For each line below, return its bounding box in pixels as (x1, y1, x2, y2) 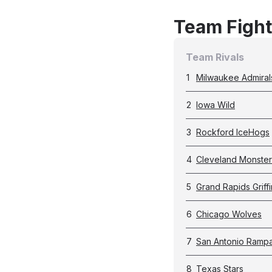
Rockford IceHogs (196, 127, 270, 137)
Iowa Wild (196, 100, 235, 110)
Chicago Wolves (196, 209, 262, 219)
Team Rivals (186, 51, 244, 63)
